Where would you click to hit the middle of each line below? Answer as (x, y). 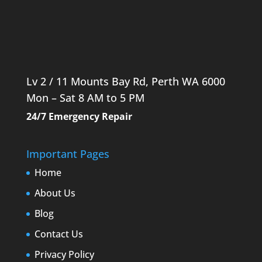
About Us (55, 193)
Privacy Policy (64, 254)
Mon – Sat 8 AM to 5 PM (85, 97)
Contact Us (58, 234)
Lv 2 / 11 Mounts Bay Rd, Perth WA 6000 (125, 81)
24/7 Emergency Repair (79, 116)
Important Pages (68, 154)
